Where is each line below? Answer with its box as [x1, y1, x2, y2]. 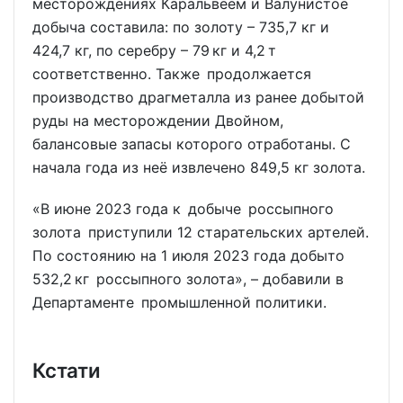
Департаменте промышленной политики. [32, 293, 327, 312]
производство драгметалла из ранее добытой [32, 87, 364, 106]
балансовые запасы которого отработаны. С [32, 134, 351, 153]
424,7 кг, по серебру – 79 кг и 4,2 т [32, 40, 283, 59]
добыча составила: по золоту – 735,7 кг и [32, 17, 329, 36]
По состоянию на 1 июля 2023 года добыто [32, 246, 352, 265]
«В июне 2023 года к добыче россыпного [32, 200, 341, 219]
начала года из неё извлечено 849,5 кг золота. [32, 157, 365, 176]
